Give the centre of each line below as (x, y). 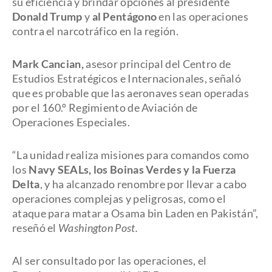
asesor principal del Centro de (157, 64)
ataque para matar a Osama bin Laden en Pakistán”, (135, 213)
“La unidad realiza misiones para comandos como (131, 155)
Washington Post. (98, 228)
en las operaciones (202, 16)
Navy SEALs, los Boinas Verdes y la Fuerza (132, 169)
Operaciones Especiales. (71, 122)
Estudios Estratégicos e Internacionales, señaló (127, 78)
